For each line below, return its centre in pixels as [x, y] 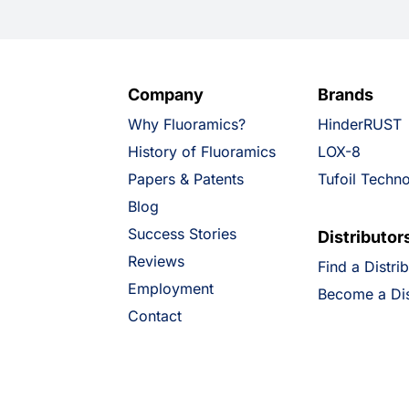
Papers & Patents [185, 179]
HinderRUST [359, 124]
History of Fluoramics [201, 152]
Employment [170, 288]
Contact [154, 316]
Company [165, 94]
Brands [345, 94]
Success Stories [182, 234]
